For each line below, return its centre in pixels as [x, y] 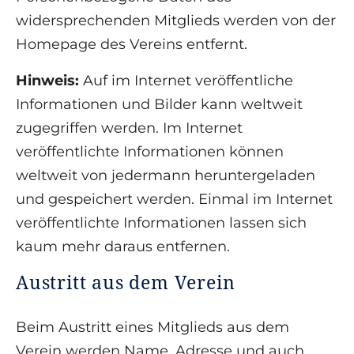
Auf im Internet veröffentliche [188, 81]
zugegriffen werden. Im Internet [129, 128]
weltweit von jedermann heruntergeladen [166, 176]
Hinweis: [49, 81]
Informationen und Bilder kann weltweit [159, 105]
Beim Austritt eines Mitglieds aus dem [153, 328]
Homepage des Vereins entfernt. [132, 45]
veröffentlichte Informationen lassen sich [161, 223]
